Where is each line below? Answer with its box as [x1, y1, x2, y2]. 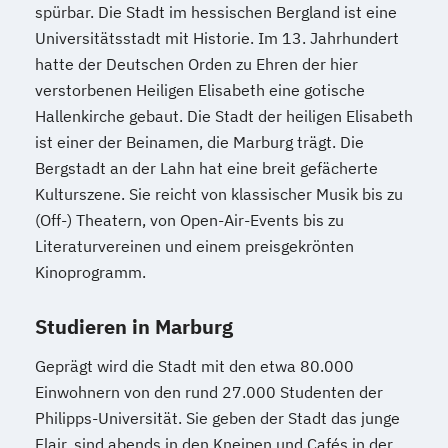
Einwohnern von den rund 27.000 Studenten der [35, 382, 383, 402]
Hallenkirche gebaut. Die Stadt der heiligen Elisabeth [35, 106, 413, 126]
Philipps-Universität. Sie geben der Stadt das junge [35, 408, 400, 428]
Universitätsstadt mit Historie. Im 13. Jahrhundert [35, 28, 399, 48]
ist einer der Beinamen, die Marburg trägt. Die [35, 132, 364, 152]
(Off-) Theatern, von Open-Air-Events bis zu [35, 210, 344, 230]
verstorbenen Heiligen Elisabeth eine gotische [35, 80, 365, 100]
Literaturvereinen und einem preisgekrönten [35, 236, 354, 256]
